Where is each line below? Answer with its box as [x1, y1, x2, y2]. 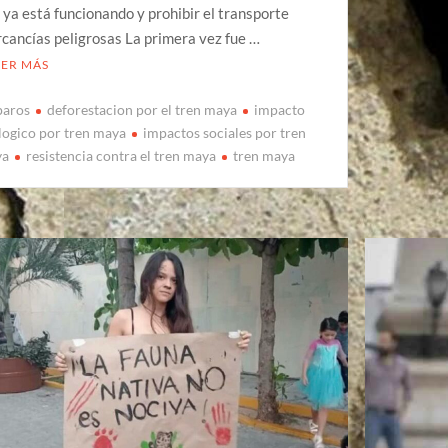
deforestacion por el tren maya [47, 101, 238, 119]
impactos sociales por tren [143, 124, 307, 142]
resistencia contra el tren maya [26, 147, 217, 165]
